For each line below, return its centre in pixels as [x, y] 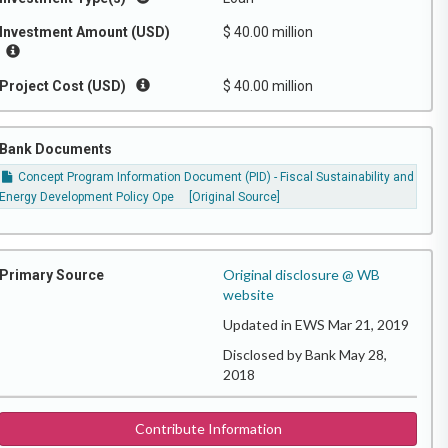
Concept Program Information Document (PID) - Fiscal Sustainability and [215, 177]
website [248, 294]
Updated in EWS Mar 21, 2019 [316, 324]
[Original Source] [235, 197]
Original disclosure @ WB [301, 274]
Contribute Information [208, 428]
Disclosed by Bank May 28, [305, 354]
